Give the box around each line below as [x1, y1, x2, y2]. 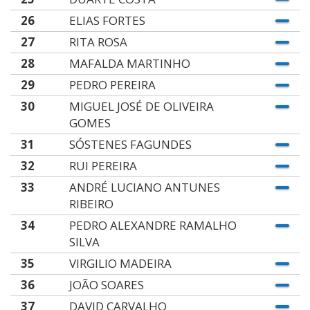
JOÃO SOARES [69, 277, 144, 293]
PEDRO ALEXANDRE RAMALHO [69, 217, 237, 233]
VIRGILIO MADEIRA [69, 255, 172, 271]
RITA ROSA [69, 34, 127, 50]
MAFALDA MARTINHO [69, 55, 190, 71]
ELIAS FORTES [69, 12, 145, 28]
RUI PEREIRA [69, 158, 137, 174]
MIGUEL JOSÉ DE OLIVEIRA [69, 98, 214, 114]
